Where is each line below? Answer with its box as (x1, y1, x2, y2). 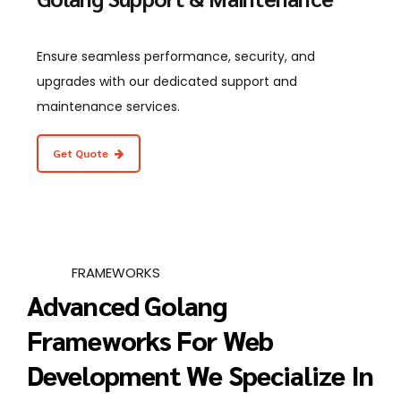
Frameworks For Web (27, 322, 273, 358)
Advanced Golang (27, 287, 227, 323)
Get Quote (52, 146, 108, 161)
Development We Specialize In (27, 357, 373, 393)
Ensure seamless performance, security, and (37, 47, 315, 65)
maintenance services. (37, 97, 180, 115)
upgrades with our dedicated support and (37, 72, 297, 90)
